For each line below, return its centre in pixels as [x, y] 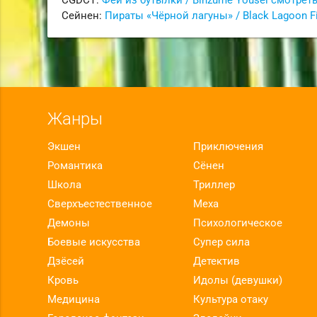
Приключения [228, 146]
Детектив [216, 261]
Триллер [214, 184]
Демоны [69, 223]
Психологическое [237, 223]
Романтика [75, 165]
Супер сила [221, 242]
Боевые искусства [94, 242]
